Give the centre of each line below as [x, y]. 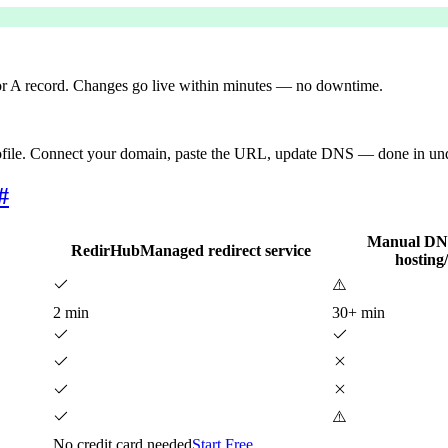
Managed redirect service [225, 250]
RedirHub [105, 250]
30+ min [358, 312]
